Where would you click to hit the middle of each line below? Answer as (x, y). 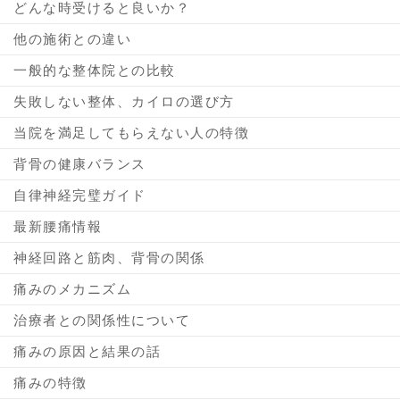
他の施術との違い (72, 38)
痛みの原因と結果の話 (87, 351)
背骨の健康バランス (80, 163)
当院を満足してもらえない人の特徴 (131, 132)
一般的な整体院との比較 (95, 70)
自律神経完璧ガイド (80, 195)
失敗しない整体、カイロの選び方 (124, 101)
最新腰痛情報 (58, 226)
